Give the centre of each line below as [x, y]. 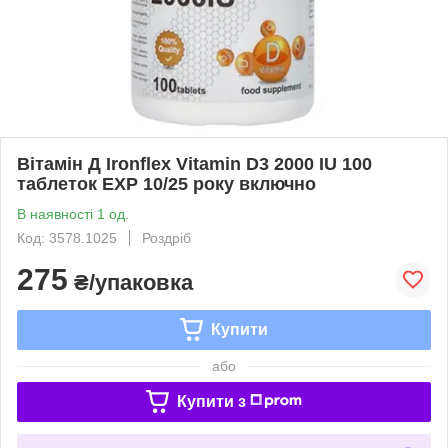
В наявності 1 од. [73, 213]
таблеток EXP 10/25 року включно [166, 183]
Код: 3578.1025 [67, 237]
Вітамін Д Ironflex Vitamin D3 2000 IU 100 [194, 163]
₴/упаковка [130, 282]
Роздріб [166, 237]
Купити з [211, 401]
